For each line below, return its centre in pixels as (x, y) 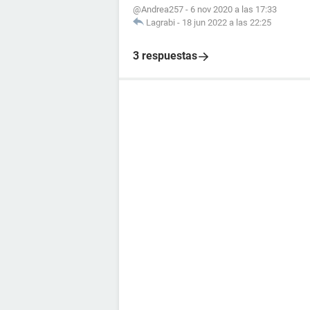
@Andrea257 (158, 9)
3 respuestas (165, 56)
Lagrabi (161, 22)
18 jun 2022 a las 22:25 (227, 22)
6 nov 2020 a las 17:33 (234, 9)
